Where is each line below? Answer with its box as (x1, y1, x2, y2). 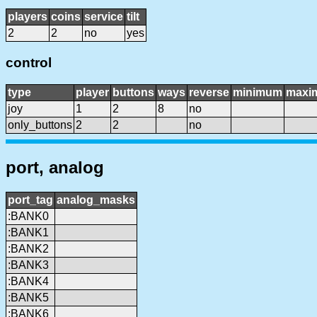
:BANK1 (8, 226, 49, 238)
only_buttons (8, 118, 72, 131)
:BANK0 (8, 209, 49, 222)
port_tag (8, 193, 53, 206)
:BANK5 (8, 291, 49, 304)
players (8, 11, 47, 23)
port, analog (6, 157, 104, 177)
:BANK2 (8, 242, 49, 255)
